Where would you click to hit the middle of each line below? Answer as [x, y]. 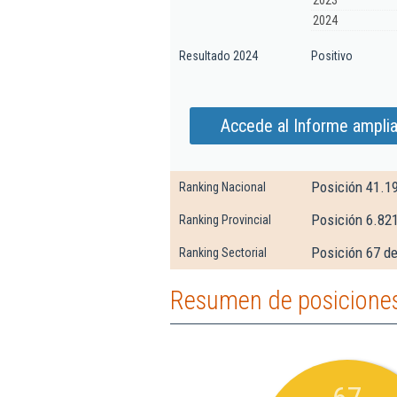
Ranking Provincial [225, 220]
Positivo [332, 56]
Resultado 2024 [218, 56]
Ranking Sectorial [223, 253]
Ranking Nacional [222, 187]
